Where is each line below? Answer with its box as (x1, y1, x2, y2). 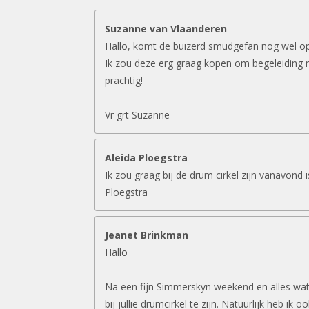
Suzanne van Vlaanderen (105, 21, 227, 35)
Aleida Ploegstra (105, 150, 188, 164)
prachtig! (105, 73, 143, 87)
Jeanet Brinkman (105, 228, 188, 241)
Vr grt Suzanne (105, 108, 170, 121)
